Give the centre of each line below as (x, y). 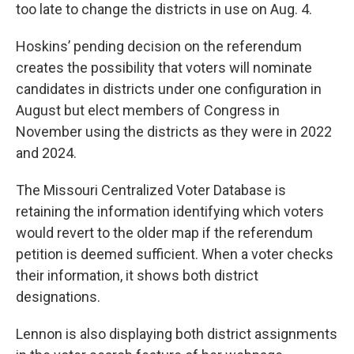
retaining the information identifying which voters (170, 211)
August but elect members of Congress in (148, 110)
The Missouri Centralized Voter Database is (151, 190)
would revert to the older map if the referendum (164, 233)
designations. (58, 297)
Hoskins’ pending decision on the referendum (159, 46)
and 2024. (46, 153)
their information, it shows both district (137, 275)
